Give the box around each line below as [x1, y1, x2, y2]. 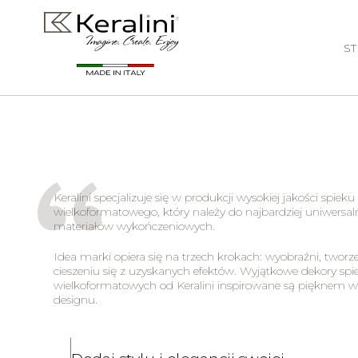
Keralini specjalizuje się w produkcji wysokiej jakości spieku [54, 190, 356, 205]
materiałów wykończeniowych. [54, 219, 216, 233]
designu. [54, 292, 98, 307]
